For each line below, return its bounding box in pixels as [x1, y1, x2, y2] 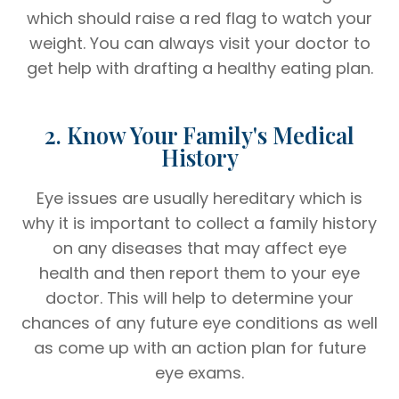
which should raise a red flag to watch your [27, 6, 372, 29]
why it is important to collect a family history [22, 211, 377, 234]
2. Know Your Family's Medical [45, 119, 354, 150]
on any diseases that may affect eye [53, 236, 346, 259]
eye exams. [155, 361, 244, 384]
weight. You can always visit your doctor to [28, 31, 370, 54]
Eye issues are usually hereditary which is [37, 186, 362, 209]
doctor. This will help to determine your [45, 286, 354, 309]
